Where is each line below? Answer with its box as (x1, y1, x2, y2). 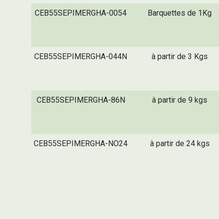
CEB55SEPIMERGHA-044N (34, 51, 128, 61)
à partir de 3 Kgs (152, 51, 208, 61)
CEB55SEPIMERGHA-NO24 (34, 138, 128, 148)
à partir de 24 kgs (150, 138, 210, 148)
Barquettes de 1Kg (148, 8, 212, 18)
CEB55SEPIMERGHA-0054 (35, 8, 127, 18)
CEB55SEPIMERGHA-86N (36, 95, 125, 105)
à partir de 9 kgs (152, 95, 208, 105)
